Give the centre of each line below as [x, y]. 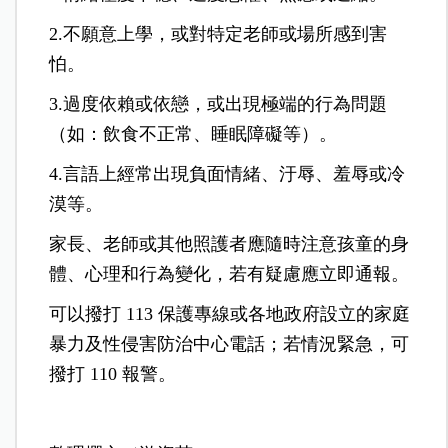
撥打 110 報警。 [113, 374]
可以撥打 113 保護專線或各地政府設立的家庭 [230, 314]
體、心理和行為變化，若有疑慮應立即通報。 [229, 274]
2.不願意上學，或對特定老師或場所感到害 [218, 34]
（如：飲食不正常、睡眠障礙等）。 [193, 134]
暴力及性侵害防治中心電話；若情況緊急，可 [229, 344]
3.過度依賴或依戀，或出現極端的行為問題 [218, 104]
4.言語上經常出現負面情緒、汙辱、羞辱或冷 [227, 174]
